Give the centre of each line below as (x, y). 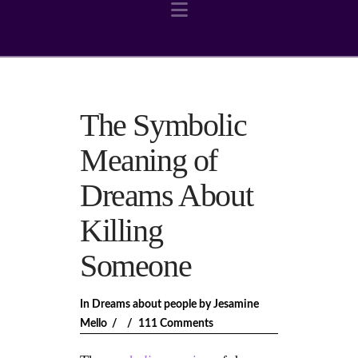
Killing (121, 231)
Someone (136, 266)
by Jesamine (228, 304)
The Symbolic (163, 125)
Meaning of (149, 160)
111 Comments (175, 323)
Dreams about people (144, 304)
